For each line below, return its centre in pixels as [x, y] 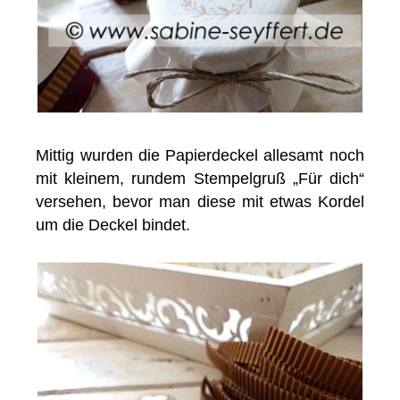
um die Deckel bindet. [113, 225]
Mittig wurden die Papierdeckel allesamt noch [200, 156]
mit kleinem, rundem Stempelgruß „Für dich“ [200, 179]
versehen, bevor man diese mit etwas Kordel [200, 202]
